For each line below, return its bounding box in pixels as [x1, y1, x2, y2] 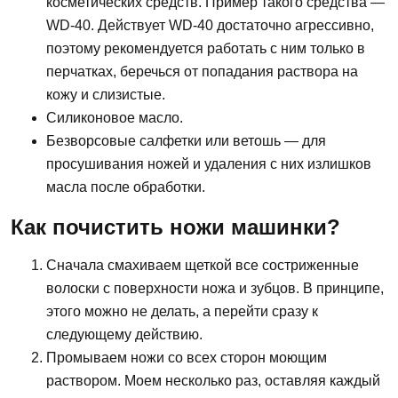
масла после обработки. [46, 179, 205, 195]
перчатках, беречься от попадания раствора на [46, 63, 358, 79]
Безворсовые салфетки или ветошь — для [46, 132, 326, 148]
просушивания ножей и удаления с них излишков [46, 155, 371, 171]
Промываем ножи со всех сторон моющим [46, 350, 327, 366]
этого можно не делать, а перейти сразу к [46, 304, 318, 320]
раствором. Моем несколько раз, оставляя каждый [46, 373, 380, 389]
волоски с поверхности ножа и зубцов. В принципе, [46, 281, 384, 297]
